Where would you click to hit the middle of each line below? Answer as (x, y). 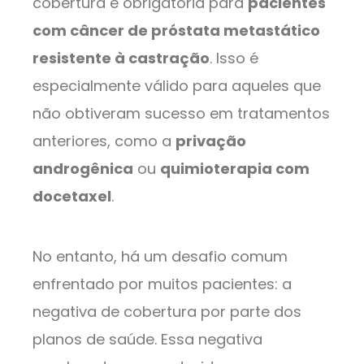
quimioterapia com (235, 168)
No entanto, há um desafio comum (160, 256)
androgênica (83, 168)
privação (211, 141)
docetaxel (72, 196)
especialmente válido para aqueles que (177, 85)
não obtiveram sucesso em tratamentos (181, 113)
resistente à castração (121, 58)
